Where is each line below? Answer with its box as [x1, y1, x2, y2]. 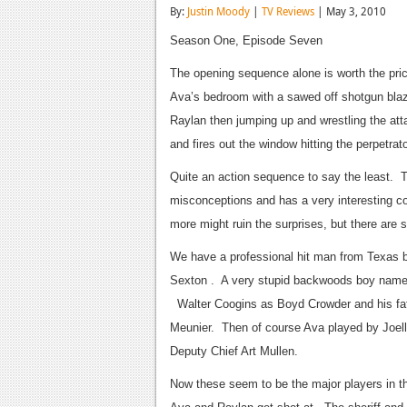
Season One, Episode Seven [170, 34, 323, 47]
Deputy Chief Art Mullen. [170, 344, 298, 358]
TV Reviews [262, 4, 314, 18]
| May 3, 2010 [314, 4, 386, 18]
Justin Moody [187, 4, 250, 18]
